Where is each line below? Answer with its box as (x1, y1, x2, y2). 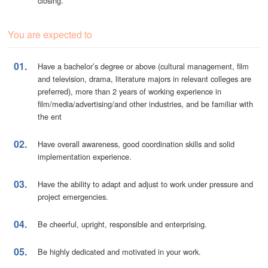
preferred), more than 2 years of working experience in (38, 85, 222, 97)
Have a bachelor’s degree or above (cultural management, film (38, 60, 249, 72)
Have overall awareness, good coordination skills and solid (38, 138, 235, 150)
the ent (38, 110, 62, 122)
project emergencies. (38, 190, 109, 202)
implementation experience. (38, 150, 132, 162)
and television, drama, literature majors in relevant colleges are (38, 72, 252, 84)
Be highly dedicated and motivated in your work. (38, 245, 202, 257)
